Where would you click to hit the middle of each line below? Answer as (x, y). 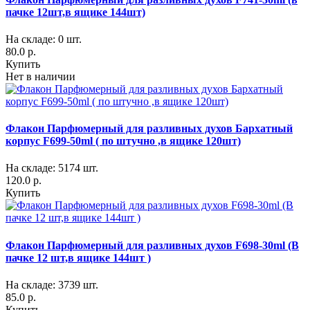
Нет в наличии (40, 76)
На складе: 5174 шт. (52, 168)
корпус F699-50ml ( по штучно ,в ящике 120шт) (123, 141)
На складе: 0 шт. (44, 39)
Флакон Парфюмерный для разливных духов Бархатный (149, 129)
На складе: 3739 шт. (52, 284)
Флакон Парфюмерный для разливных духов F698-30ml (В (152, 245)
